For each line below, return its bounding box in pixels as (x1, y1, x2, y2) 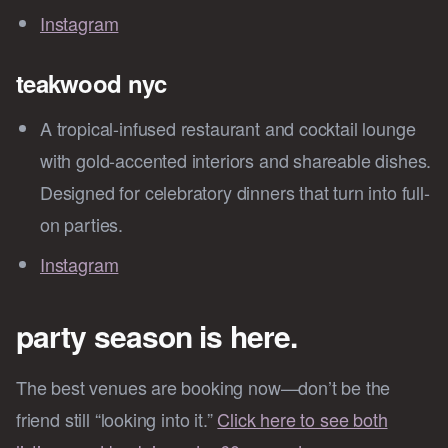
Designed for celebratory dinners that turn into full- (40, 179, 430, 206)
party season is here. (16, 314, 298, 358)
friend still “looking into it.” (16, 406, 218, 433)
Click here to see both (217, 406, 388, 433)
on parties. (40, 211, 124, 238)
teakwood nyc (16, 66, 167, 101)
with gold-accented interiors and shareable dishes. (40, 147, 432, 174)
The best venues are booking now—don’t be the (16, 374, 391, 401)
